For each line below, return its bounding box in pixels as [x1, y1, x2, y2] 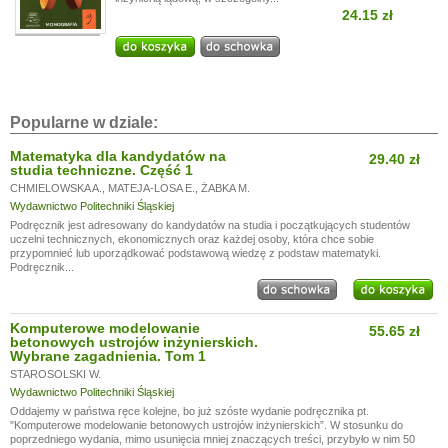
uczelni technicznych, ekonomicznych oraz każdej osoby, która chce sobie [10, 233, 374, 245]
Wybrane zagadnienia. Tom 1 [10, 348, 206, 364]
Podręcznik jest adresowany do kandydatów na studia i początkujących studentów [10, 219, 410, 231]
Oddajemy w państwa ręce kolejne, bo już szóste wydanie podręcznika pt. [10, 405, 369, 417]
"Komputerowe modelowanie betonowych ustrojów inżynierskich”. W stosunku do [10, 419, 403, 431]
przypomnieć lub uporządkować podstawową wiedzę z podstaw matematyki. [10, 247, 381, 259]
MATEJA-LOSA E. [108, 182, 195, 194]
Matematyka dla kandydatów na [10, 148, 226, 164]
